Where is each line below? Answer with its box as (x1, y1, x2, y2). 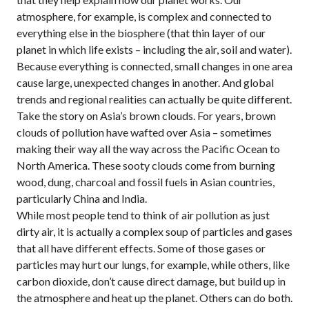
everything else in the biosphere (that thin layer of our (17, 26, 266, 39)
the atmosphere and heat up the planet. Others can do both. (17, 291, 292, 304)
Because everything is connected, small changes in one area (17, 59, 292, 72)
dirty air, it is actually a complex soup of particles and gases (17, 225, 292, 238)
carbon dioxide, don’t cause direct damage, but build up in (17, 275, 286, 288)
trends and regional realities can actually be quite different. (17, 92, 292, 106)
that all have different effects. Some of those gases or (17, 241, 266, 255)
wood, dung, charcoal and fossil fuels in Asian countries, (17, 175, 275, 188)
